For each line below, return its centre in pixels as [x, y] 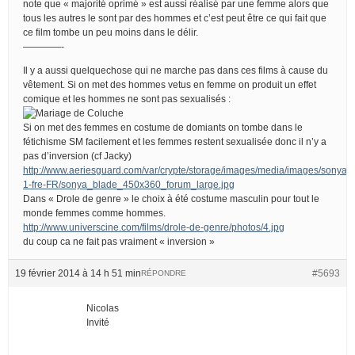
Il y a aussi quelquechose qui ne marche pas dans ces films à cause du [176, 70]
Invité [98, 322]
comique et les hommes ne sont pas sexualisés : [127, 99]
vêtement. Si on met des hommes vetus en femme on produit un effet [170, 84]
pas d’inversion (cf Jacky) [77, 156]
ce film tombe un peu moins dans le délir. [111, 32]
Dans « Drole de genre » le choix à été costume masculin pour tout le [171, 198]
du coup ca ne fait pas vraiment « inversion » [119, 241]
